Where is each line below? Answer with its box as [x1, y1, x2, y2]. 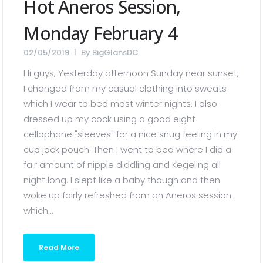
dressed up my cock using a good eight [23, 113, 196, 125]
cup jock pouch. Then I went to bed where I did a [23, 143, 232, 156]
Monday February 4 [23, 21, 177, 45]
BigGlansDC [92, 47, 139, 58]
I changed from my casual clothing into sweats [23, 82, 227, 95]
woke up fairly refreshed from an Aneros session [23, 189, 232, 201]
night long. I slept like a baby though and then [23, 174, 221, 186]
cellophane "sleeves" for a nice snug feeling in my [23, 128, 238, 140]
